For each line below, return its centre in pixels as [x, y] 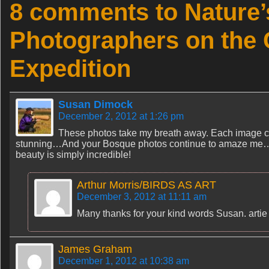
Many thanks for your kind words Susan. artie [172, 213]
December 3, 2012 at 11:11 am [142, 197]
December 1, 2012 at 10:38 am [124, 261]
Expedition [70, 68]
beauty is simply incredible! [73, 155]
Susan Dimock [95, 104]
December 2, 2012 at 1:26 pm [121, 116]
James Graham [95, 249]
